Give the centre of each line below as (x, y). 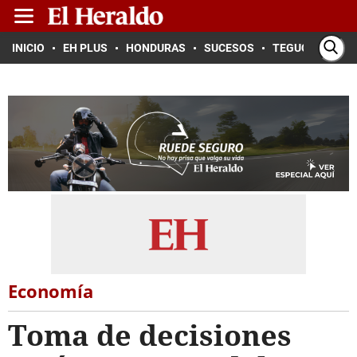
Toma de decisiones (150, 335)
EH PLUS (85, 48)
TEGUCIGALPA (310, 48)
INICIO (28, 48)
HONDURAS (156, 48)
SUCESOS (229, 48)
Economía (51, 291)
